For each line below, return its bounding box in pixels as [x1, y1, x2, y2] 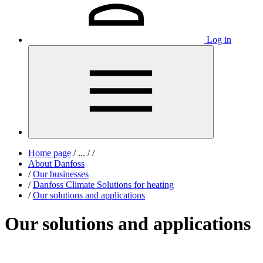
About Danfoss [28, 159, 85, 168]
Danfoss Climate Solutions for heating [33, 180, 174, 190]
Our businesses [33, 169, 89, 179]
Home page [28, 148, 71, 158]
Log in [207, 35, 231, 45]
